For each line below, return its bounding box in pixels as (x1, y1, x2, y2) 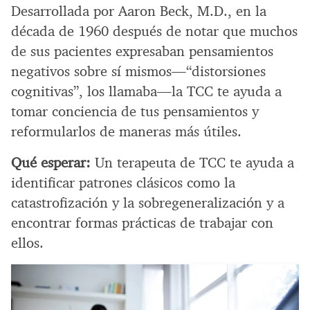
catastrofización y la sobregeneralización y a (11, 193, 284, 212)
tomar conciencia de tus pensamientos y (11, 102, 259, 120)
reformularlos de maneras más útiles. (11, 122, 241, 140)
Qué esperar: (11, 153, 91, 172)
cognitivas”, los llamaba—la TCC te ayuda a (11, 82, 282, 100)
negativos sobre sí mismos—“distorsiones (11, 62, 266, 80)
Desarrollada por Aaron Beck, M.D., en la (11, 1, 266, 20)
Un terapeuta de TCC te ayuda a (91, 153, 294, 172)
